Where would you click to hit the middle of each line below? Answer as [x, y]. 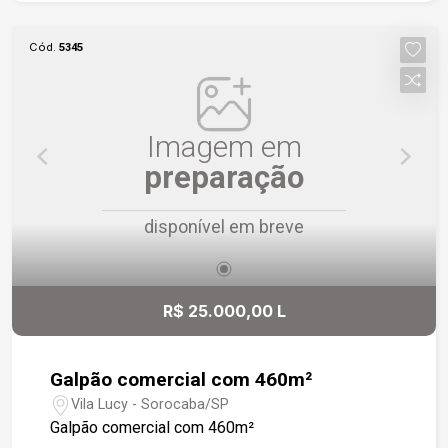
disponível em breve [224, 226]
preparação [224, 177]
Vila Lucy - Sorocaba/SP [150, 404]
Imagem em [224, 146]
